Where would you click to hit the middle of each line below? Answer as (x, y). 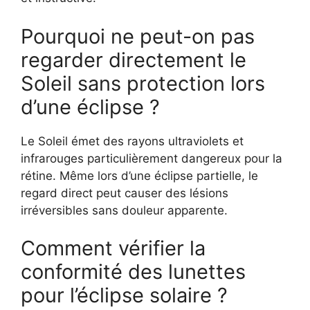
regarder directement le (134, 60)
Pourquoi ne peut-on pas (138, 36)
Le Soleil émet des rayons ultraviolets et (132, 141)
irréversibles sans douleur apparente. (124, 210)
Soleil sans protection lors (143, 83)
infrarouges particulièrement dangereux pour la (152, 158)
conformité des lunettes (133, 272)
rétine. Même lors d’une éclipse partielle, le (139, 175)
